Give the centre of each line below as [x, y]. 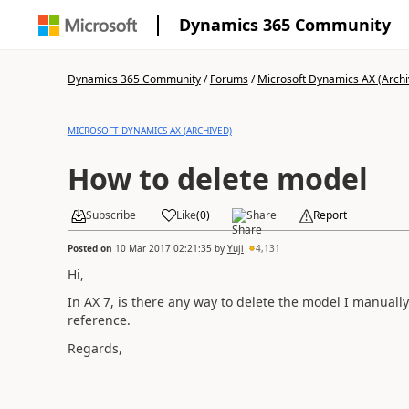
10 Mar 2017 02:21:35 [163, 248]
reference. [99, 320]
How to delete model [217, 178]
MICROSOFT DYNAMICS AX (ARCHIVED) [149, 131]
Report [330, 215]
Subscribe [110, 215]
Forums [229, 79]
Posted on [91, 248]
